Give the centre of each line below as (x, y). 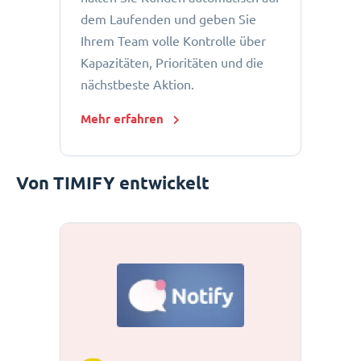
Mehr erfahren (122, 119)
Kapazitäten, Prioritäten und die (172, 63)
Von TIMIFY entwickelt (113, 183)
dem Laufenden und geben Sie (168, 20)
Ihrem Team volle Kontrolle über (173, 41)
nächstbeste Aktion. (137, 85)
